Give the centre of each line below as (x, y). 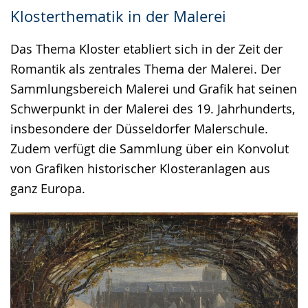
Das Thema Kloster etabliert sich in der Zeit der (146, 48)
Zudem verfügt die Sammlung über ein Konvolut (150, 148)
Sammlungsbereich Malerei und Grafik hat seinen (154, 88)
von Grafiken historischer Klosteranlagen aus (140, 168)
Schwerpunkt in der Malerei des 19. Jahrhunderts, (153, 108)
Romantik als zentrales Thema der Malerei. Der (146, 68)
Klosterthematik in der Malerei (118, 16)
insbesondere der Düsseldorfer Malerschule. (139, 128)
